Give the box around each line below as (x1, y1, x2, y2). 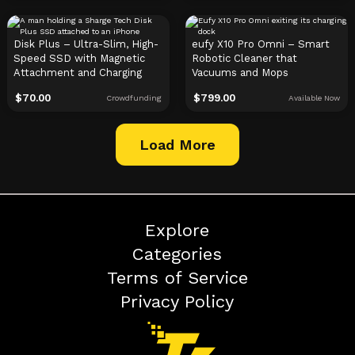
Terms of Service (106, 268, 248, 288)
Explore (145, 220, 210, 241)
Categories (132, 244, 223, 265)
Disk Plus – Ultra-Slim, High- (13, 38, 158, 51)
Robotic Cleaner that (191, 52, 297, 65)
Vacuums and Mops (191, 67, 288, 79)
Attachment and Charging (13, 67, 142, 79)
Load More (139, 136, 216, 154)
